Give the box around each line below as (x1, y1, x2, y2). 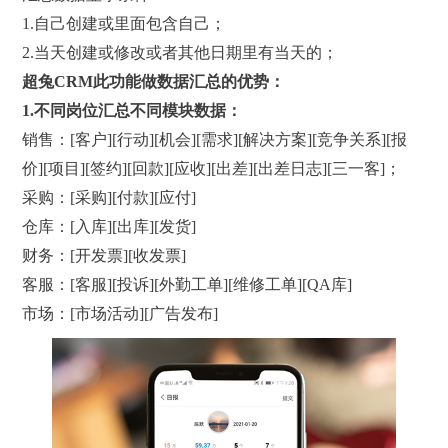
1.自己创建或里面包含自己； (22, 14, 227, 32)
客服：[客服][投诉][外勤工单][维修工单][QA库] (22, 275, 353, 293)
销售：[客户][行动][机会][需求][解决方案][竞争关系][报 (22, 130, 408, 148)
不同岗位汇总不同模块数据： (34, 101, 243, 119)
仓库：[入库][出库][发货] (22, 217, 197, 235)
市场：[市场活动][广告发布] (22, 304, 219, 322)
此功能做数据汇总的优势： (93, 72, 286, 90)
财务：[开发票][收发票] (22, 246, 187, 264)
